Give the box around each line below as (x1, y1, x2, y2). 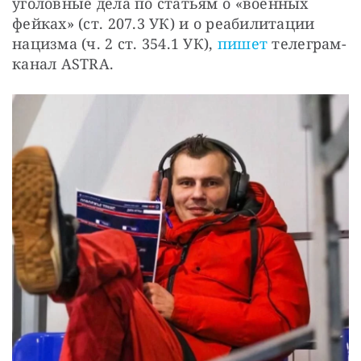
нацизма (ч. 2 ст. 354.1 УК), (12, 33, 218, 53)
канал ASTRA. (12, 53, 114, 73)
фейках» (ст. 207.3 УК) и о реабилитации (12, 13, 315, 33)
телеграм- (268, 33, 346, 53)
